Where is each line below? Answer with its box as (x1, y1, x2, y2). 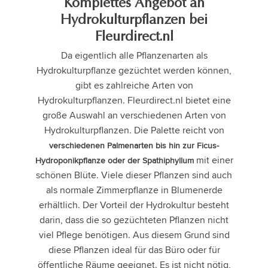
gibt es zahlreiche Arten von (75, 78, 193, 93)
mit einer (193, 153, 233, 167)
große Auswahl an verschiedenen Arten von (42, 108, 226, 123)
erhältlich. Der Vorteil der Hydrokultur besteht (39, 198, 229, 212)
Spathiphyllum (142, 154, 194, 167)
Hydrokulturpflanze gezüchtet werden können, (36, 63, 232, 78)
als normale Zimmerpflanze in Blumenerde (45, 183, 223, 197)
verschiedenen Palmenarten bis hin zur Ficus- (49, 139, 219, 152)
